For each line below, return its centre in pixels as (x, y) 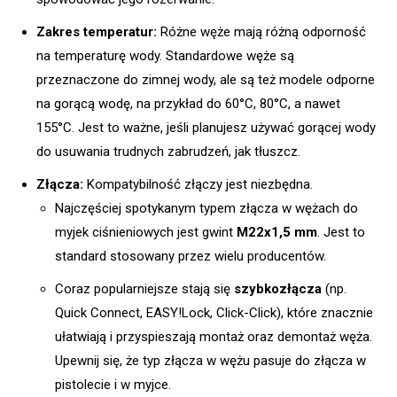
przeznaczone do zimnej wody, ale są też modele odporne (206, 79)
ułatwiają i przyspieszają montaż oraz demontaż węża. (214, 336)
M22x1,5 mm (277, 232)
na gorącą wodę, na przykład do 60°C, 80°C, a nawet (188, 103)
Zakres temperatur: (97, 31)
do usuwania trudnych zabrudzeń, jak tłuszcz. (168, 151)
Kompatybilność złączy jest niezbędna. (198, 184)
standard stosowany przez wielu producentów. (191, 256)
